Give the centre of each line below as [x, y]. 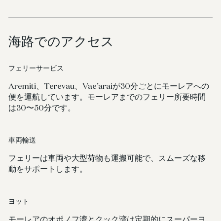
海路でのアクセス [61, 41]
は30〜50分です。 [42, 108]
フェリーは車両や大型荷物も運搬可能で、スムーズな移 [107, 158]
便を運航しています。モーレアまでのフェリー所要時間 [107, 97]
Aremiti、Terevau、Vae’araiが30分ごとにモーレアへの [109, 86]
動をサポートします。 [48, 169]
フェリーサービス [36, 69]
